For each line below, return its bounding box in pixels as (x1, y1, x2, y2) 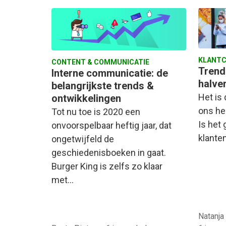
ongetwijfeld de (51, 133, 114, 144)
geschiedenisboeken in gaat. (51, 147, 166, 158)
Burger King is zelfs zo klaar (51, 160, 162, 172)
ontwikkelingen (51, 92, 121, 104)
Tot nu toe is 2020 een (51, 106, 140, 117)
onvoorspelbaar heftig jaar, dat (51, 120, 172, 131)
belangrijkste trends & (51, 79, 154, 92)
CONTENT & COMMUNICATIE (51, 58, 149, 66)
